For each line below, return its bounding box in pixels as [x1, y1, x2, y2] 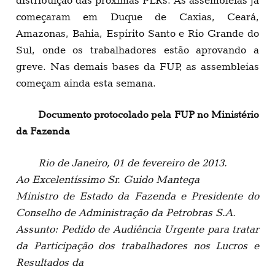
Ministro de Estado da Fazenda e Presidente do [16, 189, 259, 202]
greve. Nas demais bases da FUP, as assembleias [16, 60, 259, 73]
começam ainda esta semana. [16, 77, 156, 90]
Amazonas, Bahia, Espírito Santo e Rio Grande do [16, 27, 259, 40]
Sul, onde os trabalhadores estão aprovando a [16, 44, 259, 56]
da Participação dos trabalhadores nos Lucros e [16, 239, 259, 252]
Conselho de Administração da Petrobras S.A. [16, 206, 236, 219]
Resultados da [16, 255, 83, 268]
